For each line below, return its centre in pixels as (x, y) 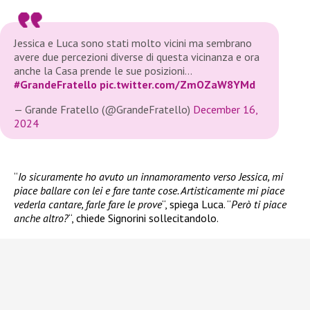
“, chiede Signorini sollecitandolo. (144, 218)
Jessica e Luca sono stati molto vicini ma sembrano (133, 43)
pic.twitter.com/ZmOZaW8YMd (177, 85)
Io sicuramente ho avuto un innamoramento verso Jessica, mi (151, 177)
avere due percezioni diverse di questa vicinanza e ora (137, 57)
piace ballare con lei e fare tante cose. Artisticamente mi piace (149, 191)
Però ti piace (259, 204)
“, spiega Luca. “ (197, 204)
